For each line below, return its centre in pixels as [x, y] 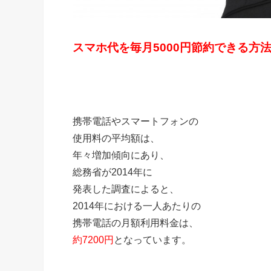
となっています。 [152, 240]
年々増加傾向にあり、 [121, 155]
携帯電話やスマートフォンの [135, 121]
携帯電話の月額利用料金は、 [135, 223]
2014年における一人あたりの [137, 206]
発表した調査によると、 [126, 189]
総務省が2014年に [113, 172]
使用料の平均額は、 [116, 138]
